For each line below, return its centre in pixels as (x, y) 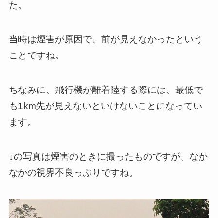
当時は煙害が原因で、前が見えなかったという (106, 39)
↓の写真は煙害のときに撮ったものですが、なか (108, 156)
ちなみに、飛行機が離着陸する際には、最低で (106, 90)
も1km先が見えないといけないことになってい (105, 106)
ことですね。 (36, 55)
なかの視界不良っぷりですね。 (73, 172)
